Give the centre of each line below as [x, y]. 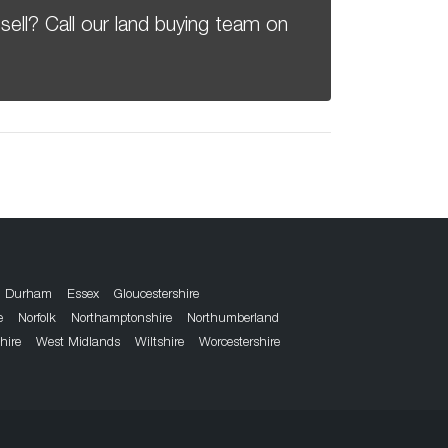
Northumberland [233, 320]
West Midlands [78, 344]
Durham [28, 296]
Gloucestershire [156, 296]
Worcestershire [239, 344]
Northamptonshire [121, 320]
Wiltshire [159, 344]
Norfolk [37, 320]
